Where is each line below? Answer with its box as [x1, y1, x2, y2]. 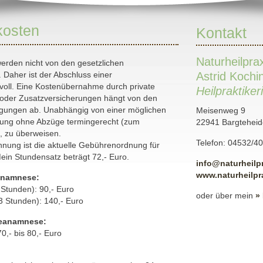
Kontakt [196, 25, 247, 41]
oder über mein [196, 191, 255, 200]
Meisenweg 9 [196, 106, 245, 115]
